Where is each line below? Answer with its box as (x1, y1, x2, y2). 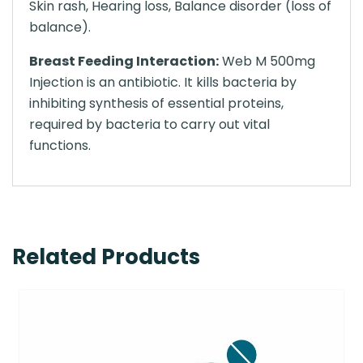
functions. (29, 136, 91, 155)
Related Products (12, 242, 200, 271)
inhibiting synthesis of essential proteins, (29, 94, 284, 113)
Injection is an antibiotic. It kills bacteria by (29, 73, 297, 92)
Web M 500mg (219, 52, 315, 70)
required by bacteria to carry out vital (29, 115, 270, 134)
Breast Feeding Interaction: (29, 52, 219, 70)
